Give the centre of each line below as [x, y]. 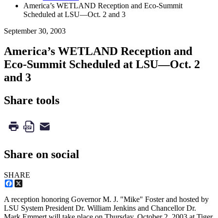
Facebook [28, 183]
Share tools [32, 100]
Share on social [42, 154]
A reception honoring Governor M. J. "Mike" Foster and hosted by [106, 200]
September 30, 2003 [35, 31]
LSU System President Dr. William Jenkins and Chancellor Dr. [100, 208]
